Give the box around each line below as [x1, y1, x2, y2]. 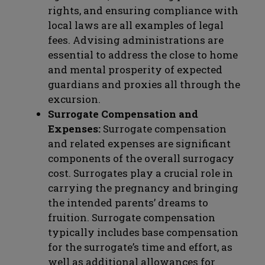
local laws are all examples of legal [48, 18, 224, 32]
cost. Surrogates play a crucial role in [48, 166, 233, 180]
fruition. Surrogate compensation [48, 210, 215, 224]
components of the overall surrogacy [48, 151, 234, 165]
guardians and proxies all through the [48, 77, 240, 91]
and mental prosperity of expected [48, 62, 222, 76]
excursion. [48, 92, 101, 106]
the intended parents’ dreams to [48, 195, 208, 209]
